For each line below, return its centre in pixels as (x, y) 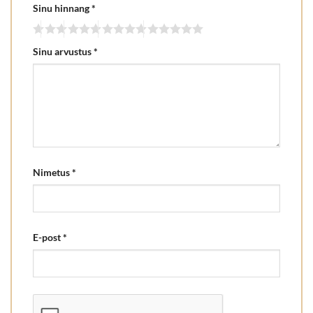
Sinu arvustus (63, 52)
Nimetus (52, 172)
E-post (48, 237)
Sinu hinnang (62, 8)
